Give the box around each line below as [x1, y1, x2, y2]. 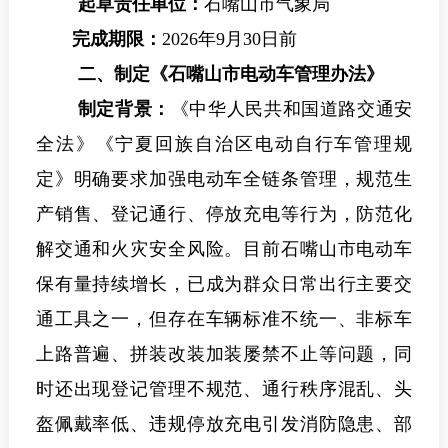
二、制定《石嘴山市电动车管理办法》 [77, 64, 384, 85]
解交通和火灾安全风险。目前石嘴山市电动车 [35, 239, 413, 260]
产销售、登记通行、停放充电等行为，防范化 [35, 204, 413, 225]
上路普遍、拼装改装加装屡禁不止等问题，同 [35, 344, 413, 365]
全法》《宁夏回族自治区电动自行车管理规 [35, 134, 413, 155]
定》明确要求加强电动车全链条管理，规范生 [35, 169, 413, 190]
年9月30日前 [197, 29, 297, 50]
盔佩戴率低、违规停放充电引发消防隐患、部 [35, 414, 413, 435]
